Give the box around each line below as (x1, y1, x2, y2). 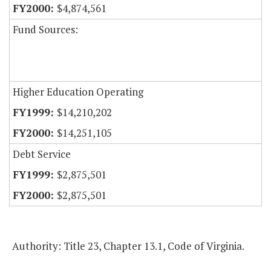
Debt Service (13, 147, 71, 162)
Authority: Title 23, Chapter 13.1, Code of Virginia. (12, 239, 244, 253)
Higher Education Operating (13, 85, 143, 99)
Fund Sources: (13, 22, 78, 37)
